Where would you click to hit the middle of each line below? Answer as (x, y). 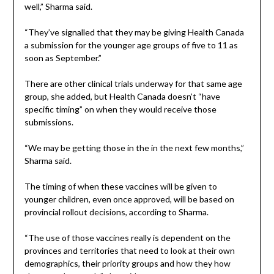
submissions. (49, 122)
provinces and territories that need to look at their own (129, 250)
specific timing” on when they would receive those (120, 109)
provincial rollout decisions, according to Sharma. (116, 212)
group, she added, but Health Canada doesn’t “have (122, 96)
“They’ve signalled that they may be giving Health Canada (134, 32)
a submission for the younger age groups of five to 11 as (131, 45)
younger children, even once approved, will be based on (129, 199)
